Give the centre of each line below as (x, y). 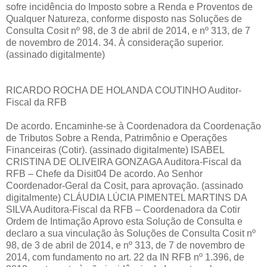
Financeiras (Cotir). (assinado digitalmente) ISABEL (115, 150)
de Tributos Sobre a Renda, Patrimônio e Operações (117, 138)
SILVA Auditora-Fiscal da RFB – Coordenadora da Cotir (123, 209)
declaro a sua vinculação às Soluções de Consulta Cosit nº (131, 233)
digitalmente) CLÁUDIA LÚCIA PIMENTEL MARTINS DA (126, 197)
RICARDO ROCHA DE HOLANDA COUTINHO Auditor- (124, 90)
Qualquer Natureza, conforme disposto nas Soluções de (124, 18)
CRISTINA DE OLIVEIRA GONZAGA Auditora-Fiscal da (124, 162)
